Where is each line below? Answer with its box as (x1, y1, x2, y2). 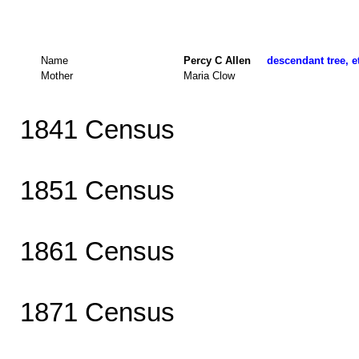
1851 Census (19, 175, 175, 205)
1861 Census (19, 236, 175, 266)
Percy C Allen (184, 54, 267, 67)
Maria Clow (184, 69, 235, 82)
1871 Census (19, 296, 175, 327)
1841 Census (19, 114, 175, 144)
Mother (41, 69, 73, 82)
